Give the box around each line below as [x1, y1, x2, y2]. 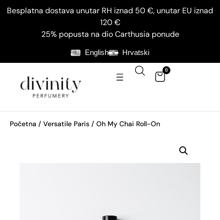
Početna [10, 119, 36, 128]
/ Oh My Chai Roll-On [89, 119, 160, 128]
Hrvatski [122, 48, 149, 57]
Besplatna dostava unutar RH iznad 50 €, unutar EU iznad [7, 5, 213, 16]
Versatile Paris [43, 119, 89, 128]
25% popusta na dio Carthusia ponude [41, 29, 179, 39]
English [84, 48, 109, 57]
